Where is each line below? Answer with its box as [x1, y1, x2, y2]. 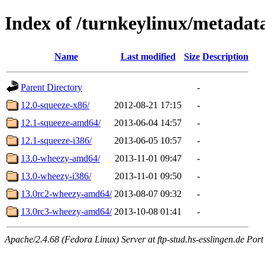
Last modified [120, 51, 176, 62]
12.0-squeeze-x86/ [21, 99, 89, 110]
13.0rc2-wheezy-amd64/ [21, 188, 112, 199]
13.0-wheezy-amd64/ [21, 153, 100, 163]
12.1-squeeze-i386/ [21, 135, 92, 146]
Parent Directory [21, 82, 82, 92]
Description [202, 51, 248, 62]
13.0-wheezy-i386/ [21, 170, 91, 181]
